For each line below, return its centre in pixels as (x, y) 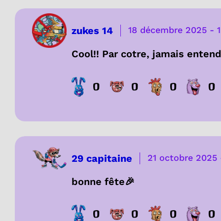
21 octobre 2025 (182, 157)
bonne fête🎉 (103, 181)
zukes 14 (92, 30)
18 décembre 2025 (167, 30)
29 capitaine (102, 158)
